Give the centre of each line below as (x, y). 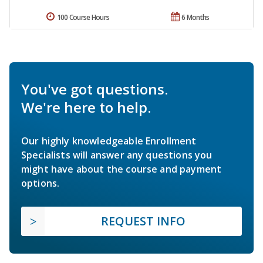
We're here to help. (86, 107)
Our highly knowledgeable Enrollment (109, 141)
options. (41, 183)
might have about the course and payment (122, 169)
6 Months (195, 18)
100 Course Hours (83, 18)
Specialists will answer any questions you (117, 155)
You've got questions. (95, 89)
